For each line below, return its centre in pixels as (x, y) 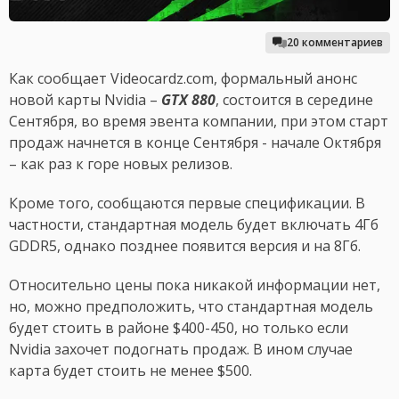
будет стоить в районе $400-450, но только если (179, 328)
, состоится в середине (294, 100)
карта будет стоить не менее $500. (132, 371)
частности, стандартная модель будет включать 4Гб (194, 225)
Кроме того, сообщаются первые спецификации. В (187, 204)
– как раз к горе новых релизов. (121, 164)
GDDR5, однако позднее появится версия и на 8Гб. (185, 246)
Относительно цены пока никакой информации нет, (195, 285)
